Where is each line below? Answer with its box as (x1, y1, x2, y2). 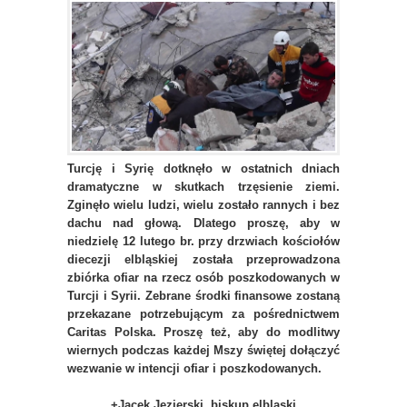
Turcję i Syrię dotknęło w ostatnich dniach (67, 161, 340, 175)
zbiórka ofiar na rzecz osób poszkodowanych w (67, 270, 340, 284)
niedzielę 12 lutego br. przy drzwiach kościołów (67, 233, 340, 248)
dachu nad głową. (67, 215, 194, 230)
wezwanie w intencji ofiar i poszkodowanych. (67, 361, 322, 375)
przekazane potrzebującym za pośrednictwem (67, 306, 340, 321)
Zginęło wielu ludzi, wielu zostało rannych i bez (67, 197, 340, 212)
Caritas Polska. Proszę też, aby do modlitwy (67, 324, 340, 339)
